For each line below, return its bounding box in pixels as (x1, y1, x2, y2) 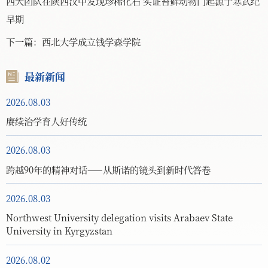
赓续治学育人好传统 (6, 114, 87, 127)
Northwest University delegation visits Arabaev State (6, 211, 233, 224)
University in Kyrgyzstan (6, 224, 112, 237)
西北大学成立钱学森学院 (42, 35, 141, 48)
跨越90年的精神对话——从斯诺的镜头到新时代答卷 (6, 162, 211, 176)
